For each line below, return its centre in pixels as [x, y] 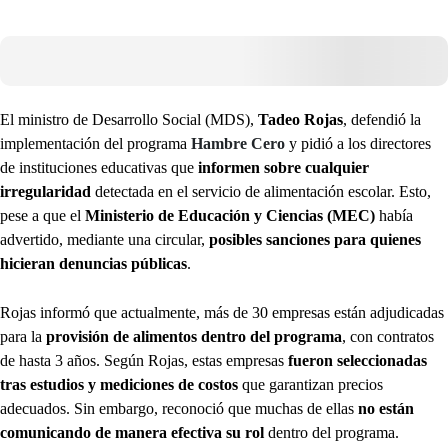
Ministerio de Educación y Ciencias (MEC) [232, 215]
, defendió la [382, 119]
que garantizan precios [312, 384]
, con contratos [388, 336]
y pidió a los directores [360, 143]
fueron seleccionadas [357, 360]
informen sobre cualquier [283, 167]
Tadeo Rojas [300, 119]
